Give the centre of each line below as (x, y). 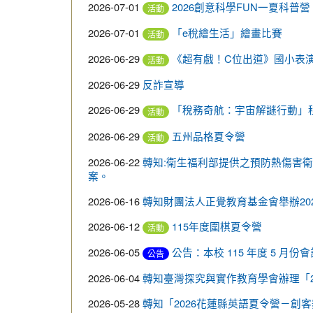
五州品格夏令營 (209, 136)
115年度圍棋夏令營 (217, 226)
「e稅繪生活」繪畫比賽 (227, 33)
